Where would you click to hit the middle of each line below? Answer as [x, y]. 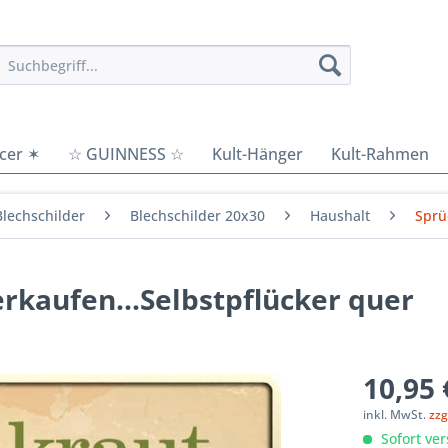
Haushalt [340, 215]
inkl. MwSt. [396, 414]
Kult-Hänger [257, 154]
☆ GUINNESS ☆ [126, 154]
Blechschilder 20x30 [197, 215]
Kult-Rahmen [380, 154]
